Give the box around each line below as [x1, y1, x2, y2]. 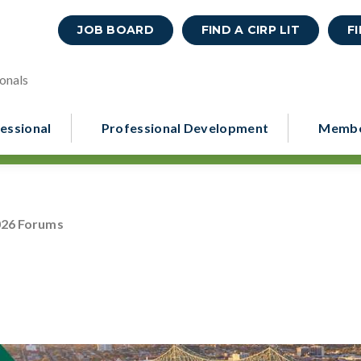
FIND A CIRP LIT [201, 22, 301, 37]
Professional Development [101, 119, 269, 135]
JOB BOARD [77, 22, 154, 37]
